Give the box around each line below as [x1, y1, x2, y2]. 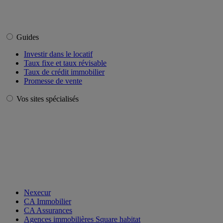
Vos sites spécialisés [16, 94, 79, 103]
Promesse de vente [24, 76, 82, 85]
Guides [16, 32, 41, 41]
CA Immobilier [24, 197, 71, 206]
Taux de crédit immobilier [24, 67, 105, 76]
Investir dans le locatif [24, 49, 93, 58]
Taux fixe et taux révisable [24, 58, 107, 67]
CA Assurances [24, 206, 72, 215]
